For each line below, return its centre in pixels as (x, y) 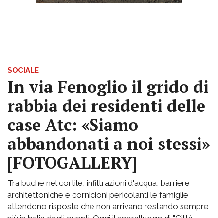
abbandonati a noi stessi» (109, 144)
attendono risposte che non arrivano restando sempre (108, 206)
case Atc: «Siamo (73, 125)
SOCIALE (23, 70)
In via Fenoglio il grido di (108, 87)
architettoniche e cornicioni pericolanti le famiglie (98, 194)
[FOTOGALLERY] (72, 163)
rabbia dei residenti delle (106, 106)
